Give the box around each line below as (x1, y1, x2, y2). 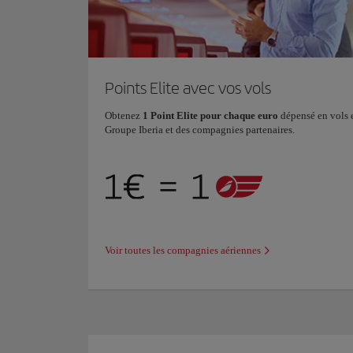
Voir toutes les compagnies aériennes (105, 244, 261, 257)
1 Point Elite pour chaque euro (143, 110, 278, 122)
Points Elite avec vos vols (105, 78, 271, 98)
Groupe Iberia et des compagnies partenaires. (105, 124, 295, 136)
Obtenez (105, 110, 143, 122)
